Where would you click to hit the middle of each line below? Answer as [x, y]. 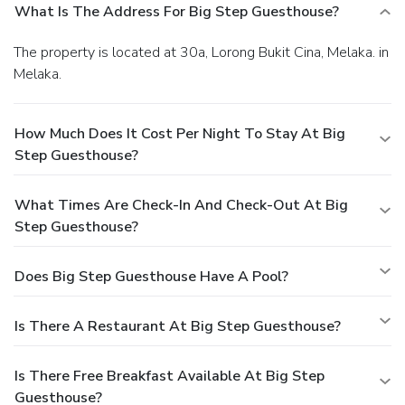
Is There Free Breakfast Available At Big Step [170, 376]
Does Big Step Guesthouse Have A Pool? [151, 276]
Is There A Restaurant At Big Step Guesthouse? [178, 326]
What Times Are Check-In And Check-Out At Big [181, 205]
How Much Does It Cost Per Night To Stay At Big [180, 133]
